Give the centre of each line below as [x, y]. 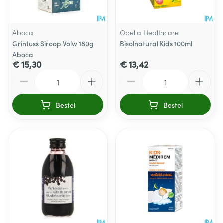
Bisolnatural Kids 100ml [156, 43]
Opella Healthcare [149, 32]
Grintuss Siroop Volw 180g [53, 43]
